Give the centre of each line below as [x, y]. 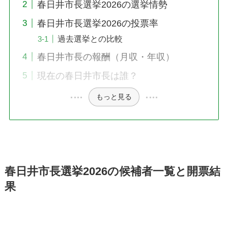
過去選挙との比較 [90, 38]
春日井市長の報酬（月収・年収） [106, 57]
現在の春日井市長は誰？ [87, 76]
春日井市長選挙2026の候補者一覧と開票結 [112, 172]
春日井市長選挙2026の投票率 [97, 23]
